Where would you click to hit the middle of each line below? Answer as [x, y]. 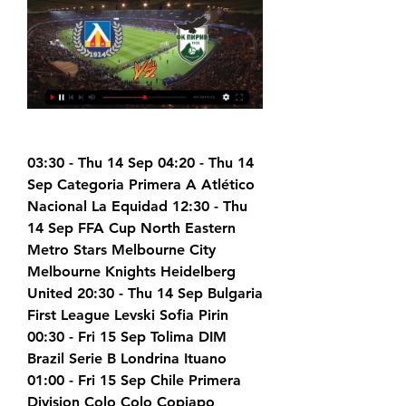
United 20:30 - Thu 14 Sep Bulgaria [145, 294]
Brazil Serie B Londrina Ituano [127, 359]
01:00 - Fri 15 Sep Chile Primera [134, 381]
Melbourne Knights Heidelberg [131, 272]
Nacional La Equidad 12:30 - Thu [137, 207]
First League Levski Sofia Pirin [128, 315]
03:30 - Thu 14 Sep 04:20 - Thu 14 [140, 163]
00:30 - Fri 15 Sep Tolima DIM [127, 337]
